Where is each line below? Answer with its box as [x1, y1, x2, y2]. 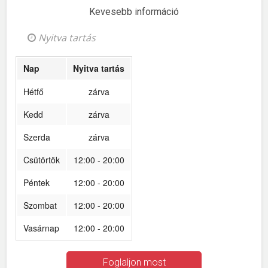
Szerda [23, 131, 51, 144]
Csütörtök [23, 154, 60, 166]
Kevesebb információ [89, 6, 179, 18]
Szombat [23, 199, 57, 212]
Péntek [23, 176, 50, 189]
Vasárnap [23, 222, 60, 234]
